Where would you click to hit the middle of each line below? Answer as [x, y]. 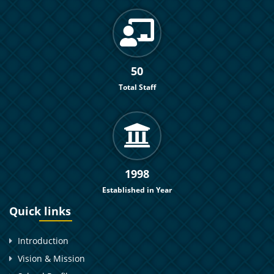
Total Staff [137, 87]
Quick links [40, 211]
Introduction [43, 240]
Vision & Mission [51, 258]
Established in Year [137, 190]
